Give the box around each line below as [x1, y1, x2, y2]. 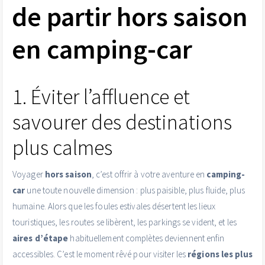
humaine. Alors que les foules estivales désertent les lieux [12, 201, 215, 212]
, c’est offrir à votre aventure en [91, 169, 207, 180]
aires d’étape [12, 232, 69, 244]
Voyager [12, 169, 45, 180]
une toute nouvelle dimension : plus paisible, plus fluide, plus [25, 185, 245, 196]
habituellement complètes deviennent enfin [68, 232, 225, 244]
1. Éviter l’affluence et [12, 83, 190, 111]
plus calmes [12, 134, 112, 161]
